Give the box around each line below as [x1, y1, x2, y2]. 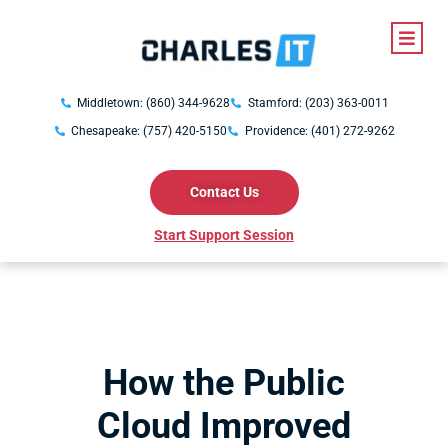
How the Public [103, 362, 345, 404]
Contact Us [189, 184, 259, 200]
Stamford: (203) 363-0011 [247, 96, 389, 110]
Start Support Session [154, 227, 294, 243]
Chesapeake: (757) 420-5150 [71, 124, 227, 138]
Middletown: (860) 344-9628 [77, 96, 230, 110]
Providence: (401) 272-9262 [244, 124, 395, 138]
